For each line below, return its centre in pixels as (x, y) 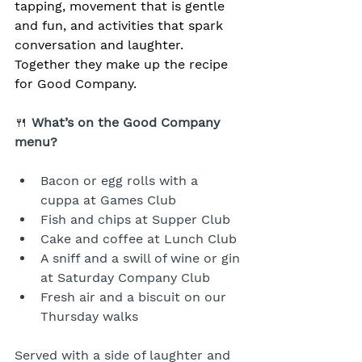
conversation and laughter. (101, 44)
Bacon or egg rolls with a (121, 180)
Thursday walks (89, 316)
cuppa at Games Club (108, 200)
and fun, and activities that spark (121, 25)
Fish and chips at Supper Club (135, 219)
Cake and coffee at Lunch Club (139, 238)
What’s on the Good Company (128, 122)
